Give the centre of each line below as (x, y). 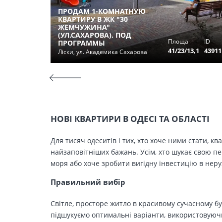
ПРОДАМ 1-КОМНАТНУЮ (102, 11)
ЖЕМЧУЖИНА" (84, 27)
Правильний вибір (88, 182)
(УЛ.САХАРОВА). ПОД (95, 35)
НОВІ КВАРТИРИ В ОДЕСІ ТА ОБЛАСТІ (130, 119)
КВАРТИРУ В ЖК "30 (93, 19)
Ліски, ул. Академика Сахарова (103, 52)
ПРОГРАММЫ (82, 43)
